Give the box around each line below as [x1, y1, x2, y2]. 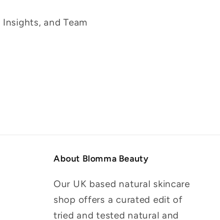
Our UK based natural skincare [54, 178, 190, 190]
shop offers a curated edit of [54, 193, 183, 205]
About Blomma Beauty [54, 153, 149, 164]
